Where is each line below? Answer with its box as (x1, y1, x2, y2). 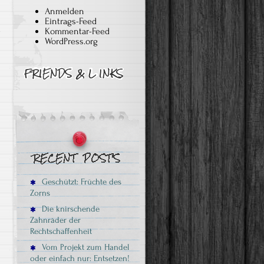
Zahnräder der (30, 215, 81, 225)
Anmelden (45, 6, 84, 16)
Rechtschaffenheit (30, 226, 92, 236)
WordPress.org (45, 36, 98, 47)
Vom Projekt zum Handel (39, 242, 129, 252)
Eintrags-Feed (45, 16, 97, 27)
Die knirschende (39, 204, 100, 214)
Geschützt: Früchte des (39, 177, 121, 187)
